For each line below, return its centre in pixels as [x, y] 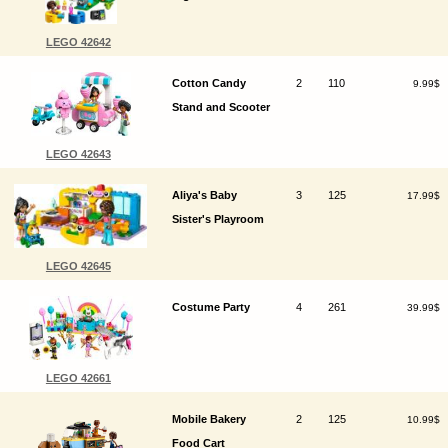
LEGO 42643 [78, 153]
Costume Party [210, 306]
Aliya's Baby [204, 194]
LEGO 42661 [78, 377]
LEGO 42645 [78, 265]
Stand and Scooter [220, 106]
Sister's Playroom [217, 218]
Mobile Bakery [208, 418]
